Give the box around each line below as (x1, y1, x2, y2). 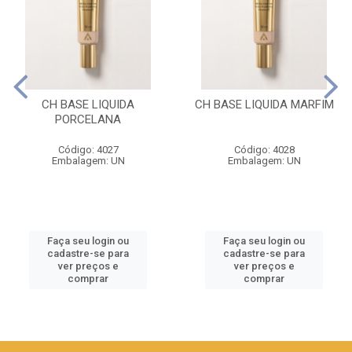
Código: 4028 (233, 143, 295, 156)
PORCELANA (55, 112, 121, 126)
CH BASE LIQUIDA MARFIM (194, 97, 334, 112)
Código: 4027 (57, 143, 119, 156)
